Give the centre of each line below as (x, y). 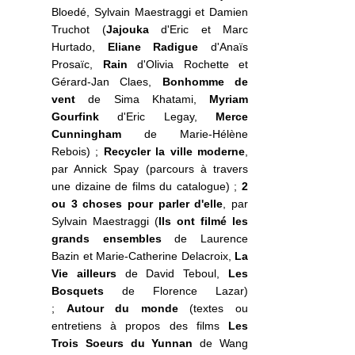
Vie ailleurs (84, 273)
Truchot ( (79, 29)
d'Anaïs (223, 46)
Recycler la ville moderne (174, 151)
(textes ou (213, 308)
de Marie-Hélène (185, 134)
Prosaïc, (77, 64)
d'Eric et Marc (198, 29)
